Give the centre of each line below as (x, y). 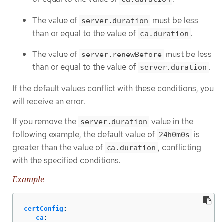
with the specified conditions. (67, 160)
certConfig (44, 208)
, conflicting (179, 147)
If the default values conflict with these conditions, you (113, 88)
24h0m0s (174, 135)
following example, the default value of (84, 135)
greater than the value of (58, 147)
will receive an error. (49, 101)
